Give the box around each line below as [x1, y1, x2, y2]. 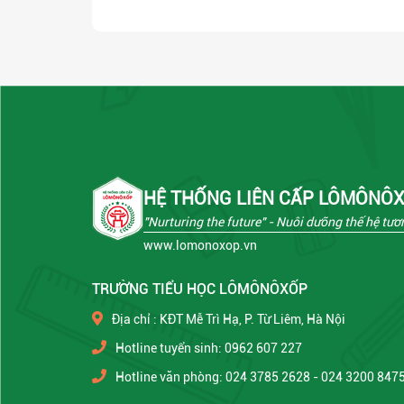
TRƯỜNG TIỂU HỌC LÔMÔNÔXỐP [92, 280, 308, 298]
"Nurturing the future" [143, 214, 265, 229]
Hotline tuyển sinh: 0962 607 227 [115, 340, 302, 355]
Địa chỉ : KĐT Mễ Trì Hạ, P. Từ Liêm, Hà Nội [112, 311, 345, 326]
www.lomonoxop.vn [143, 237, 257, 252]
